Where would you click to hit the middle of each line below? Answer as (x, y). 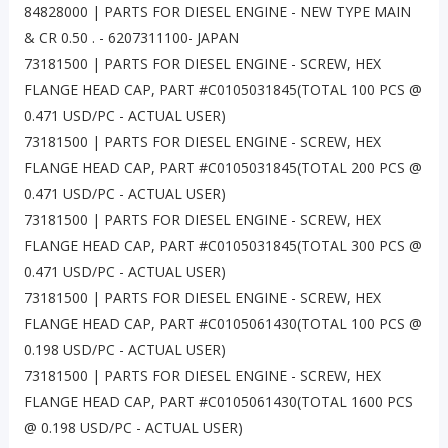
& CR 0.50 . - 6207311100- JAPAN (131, 38)
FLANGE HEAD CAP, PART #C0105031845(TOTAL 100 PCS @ (222, 90)
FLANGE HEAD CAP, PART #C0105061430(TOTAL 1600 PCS (218, 402)
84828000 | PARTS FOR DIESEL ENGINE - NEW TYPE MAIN (217, 12)
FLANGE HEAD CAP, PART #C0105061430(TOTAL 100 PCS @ (222, 324)
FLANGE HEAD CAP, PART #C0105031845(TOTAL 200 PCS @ (222, 168)
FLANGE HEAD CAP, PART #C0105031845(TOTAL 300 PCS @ (222, 246)
